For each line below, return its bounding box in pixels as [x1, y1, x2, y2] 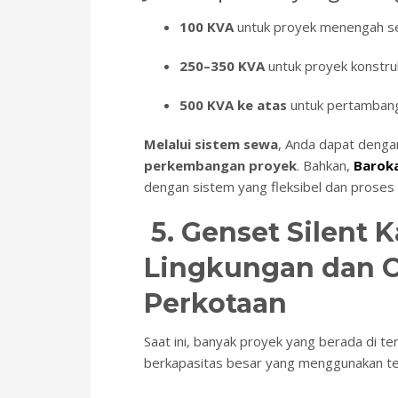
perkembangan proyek [144, 156, 297, 175]
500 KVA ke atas [179, 96, 287, 115]
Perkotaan [144, 287, 287, 321]
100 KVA [179, 18, 234, 36]
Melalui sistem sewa [144, 135, 278, 154]
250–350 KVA [179, 57, 265, 76]
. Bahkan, [297, 156, 354, 175]
